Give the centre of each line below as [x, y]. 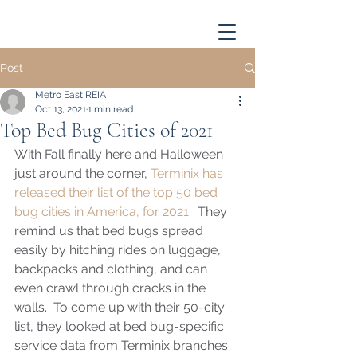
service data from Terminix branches [123, 345]
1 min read [110, 109]
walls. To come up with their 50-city [121, 307]
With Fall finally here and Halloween [120, 154]
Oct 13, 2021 [61, 109]
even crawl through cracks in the [112, 288]
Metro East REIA [71, 95]
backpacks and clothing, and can [112, 269]
